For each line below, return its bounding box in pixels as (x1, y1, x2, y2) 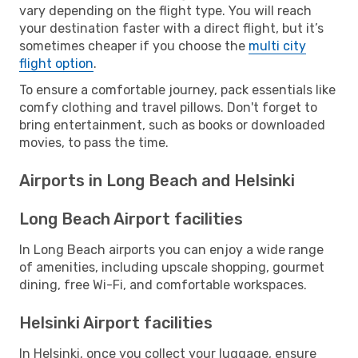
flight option (19, 55, 93, 71)
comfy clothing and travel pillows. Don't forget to (19, 99, 317, 115)
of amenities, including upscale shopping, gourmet (19, 259, 324, 275)
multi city (249, 38, 306, 54)
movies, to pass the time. (19, 134, 169, 150)
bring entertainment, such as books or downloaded (19, 117, 325, 133)
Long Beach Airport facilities (19, 209, 243, 229)
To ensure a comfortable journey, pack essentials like (19, 82, 336, 97)
